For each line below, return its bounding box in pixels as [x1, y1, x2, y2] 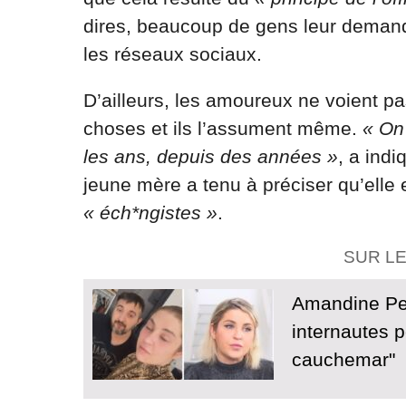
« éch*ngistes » [83, 202, 217, 224]
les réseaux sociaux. [83, 43, 262, 65]
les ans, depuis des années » [83, 146, 338, 168]
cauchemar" [292, 349, 395, 371]
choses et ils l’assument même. [83, 118, 362, 140]
